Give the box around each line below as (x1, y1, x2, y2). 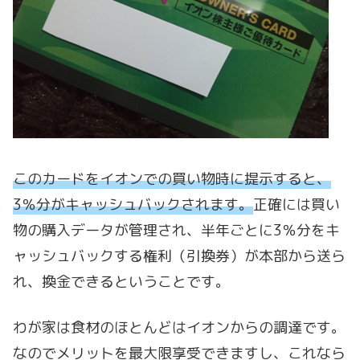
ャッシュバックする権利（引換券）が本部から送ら (13, 245, 346, 266)
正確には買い (253, 194, 340, 215)
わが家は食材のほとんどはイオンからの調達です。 (13, 317, 346, 338)
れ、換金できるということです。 (13, 271, 230, 292)
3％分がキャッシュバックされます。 (13, 194, 253, 215)
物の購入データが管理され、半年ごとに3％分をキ (13, 219, 340, 240)
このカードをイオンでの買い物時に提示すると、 (13, 168, 331, 189)
